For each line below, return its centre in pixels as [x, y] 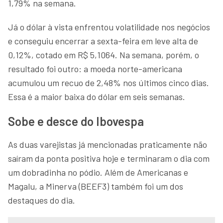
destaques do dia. [42, 200]
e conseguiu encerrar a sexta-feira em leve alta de [103, 41]
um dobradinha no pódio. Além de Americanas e [98, 172]
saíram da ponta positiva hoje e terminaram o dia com [109, 158]
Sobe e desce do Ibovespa [76, 121]
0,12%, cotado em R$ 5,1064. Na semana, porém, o [104, 55]
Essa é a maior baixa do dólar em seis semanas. [97, 96]
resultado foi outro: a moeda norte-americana [95, 68]
